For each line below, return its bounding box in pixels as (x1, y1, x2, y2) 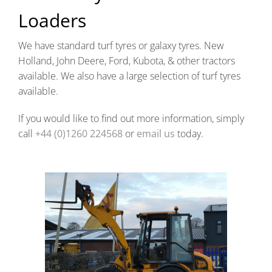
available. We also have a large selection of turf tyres (18, 69, 240, 83)
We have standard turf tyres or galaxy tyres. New (18, 38, 224, 52)
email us (137, 126, 175, 140)
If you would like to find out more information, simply (18, 111, 244, 125)
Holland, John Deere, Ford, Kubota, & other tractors (18, 53, 235, 67)
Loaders (18, 8, 86, 33)
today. (175, 126, 203, 140)
